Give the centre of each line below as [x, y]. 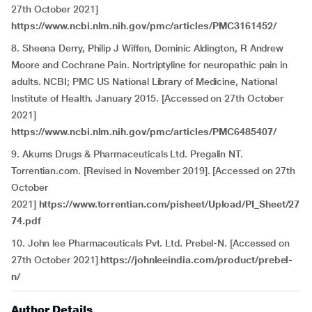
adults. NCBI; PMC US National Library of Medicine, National [145, 81]
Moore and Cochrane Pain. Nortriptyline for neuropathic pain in [150, 65]
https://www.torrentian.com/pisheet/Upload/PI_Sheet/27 [169, 204]
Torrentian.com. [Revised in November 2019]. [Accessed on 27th [154, 171]
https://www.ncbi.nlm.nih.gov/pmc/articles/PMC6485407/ [144, 132]
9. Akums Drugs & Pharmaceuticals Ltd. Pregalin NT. [127, 154]
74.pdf [26, 221]
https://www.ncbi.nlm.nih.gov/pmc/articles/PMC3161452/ [144, 26]
